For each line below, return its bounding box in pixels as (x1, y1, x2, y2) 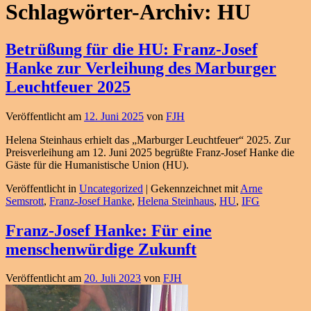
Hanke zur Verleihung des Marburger (6, 58, 276, 77)
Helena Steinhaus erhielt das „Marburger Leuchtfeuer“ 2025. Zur (6, 133, 290, 146)
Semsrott (6, 194, 44, 207)
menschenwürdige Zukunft (6, 239, 196, 258)
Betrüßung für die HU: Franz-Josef (6, 40, 258, 58)
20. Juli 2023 (84, 272, 141, 285)
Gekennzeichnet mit (151, 182, 238, 194)
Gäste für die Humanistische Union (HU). (6, 158, 189, 171)
